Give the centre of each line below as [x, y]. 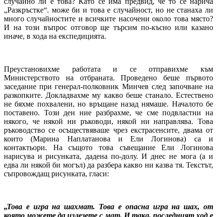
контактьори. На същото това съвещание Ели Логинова [108, 147]
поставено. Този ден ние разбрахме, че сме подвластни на [108, 112]
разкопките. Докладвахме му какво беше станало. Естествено [108, 95]
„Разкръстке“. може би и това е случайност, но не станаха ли [108, 10]
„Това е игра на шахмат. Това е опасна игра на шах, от [108, 206]
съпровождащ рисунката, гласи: [56, 173]
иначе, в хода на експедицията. [55, 36]
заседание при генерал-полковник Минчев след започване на [108, 86]
